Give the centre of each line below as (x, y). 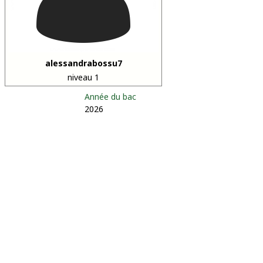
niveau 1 (83, 77)
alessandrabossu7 (83, 63)
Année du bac (110, 97)
